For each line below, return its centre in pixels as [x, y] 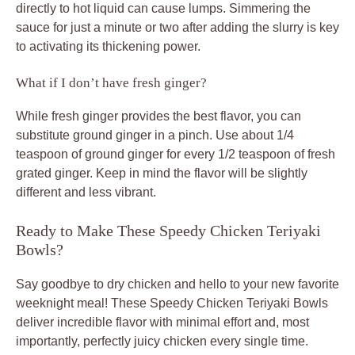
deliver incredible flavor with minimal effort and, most [162, 322]
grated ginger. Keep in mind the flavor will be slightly [162, 173]
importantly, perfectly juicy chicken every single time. [162, 341]
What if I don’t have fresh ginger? [111, 82]
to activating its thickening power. [108, 46]
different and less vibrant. [86, 192]
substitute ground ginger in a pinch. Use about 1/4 [155, 135]
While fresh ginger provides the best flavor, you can [158, 116]
